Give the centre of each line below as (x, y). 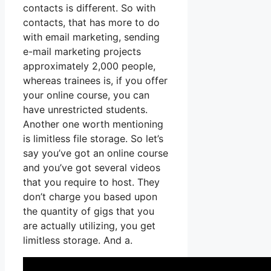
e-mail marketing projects (82, 52)
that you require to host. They (91, 182)
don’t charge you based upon (90, 197)
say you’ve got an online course (96, 153)
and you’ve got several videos (92, 168)
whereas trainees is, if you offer (95, 81)
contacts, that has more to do (91, 23)
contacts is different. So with (89, 8)
